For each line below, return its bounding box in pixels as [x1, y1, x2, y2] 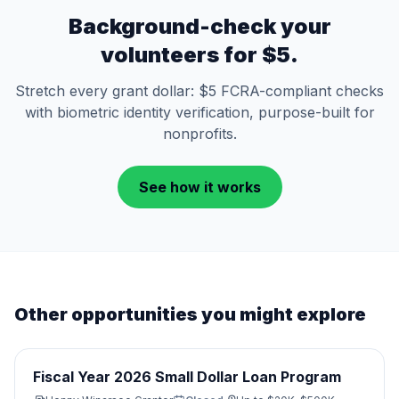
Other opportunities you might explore [14, 304, 366, 325]
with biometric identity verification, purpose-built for [24, 103, 375, 121]
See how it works [138, 178, 261, 196]
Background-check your [68, 13, 331, 39]
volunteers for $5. [101, 42, 298, 68]
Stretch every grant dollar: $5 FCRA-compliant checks [15, 82, 384, 100]
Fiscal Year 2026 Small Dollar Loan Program [33, 368, 341, 386]
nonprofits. [162, 125, 237, 142]
